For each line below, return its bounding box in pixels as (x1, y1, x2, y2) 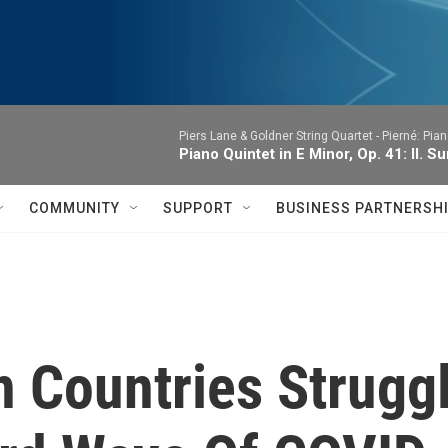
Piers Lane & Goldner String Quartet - (179, 129, 382, 143)
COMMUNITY (29, 200, 120, 216)
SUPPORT (163, 200, 233, 216)
